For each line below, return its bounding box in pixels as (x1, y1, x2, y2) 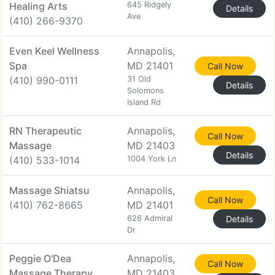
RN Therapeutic (9, 125, 82, 137)
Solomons (127, 86, 164, 95)
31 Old (127, 74, 151, 83)
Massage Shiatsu (9, 184, 90, 196)
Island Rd (127, 98, 161, 107)
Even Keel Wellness (9, 45, 99, 57)
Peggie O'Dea (9, 252, 71, 265)
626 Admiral (127, 214, 172, 223)
